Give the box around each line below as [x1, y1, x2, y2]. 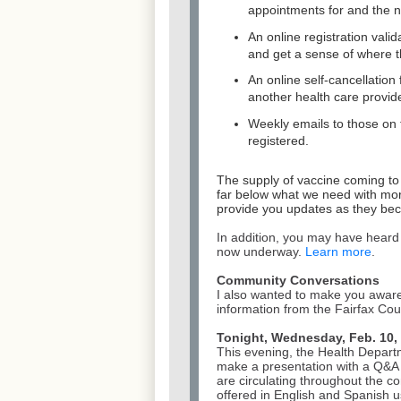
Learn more [305, 244, 371, 260]
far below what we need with [217, 187, 380, 202]
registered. [248, 132, 309, 148]
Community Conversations [217, 273, 380, 288]
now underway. [217, 244, 305, 260]
